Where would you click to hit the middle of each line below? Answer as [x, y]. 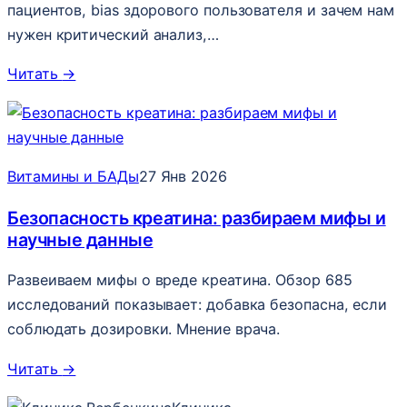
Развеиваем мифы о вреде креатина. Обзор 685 [180, 280]
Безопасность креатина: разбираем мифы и [197, 218]
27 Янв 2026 [183, 177]
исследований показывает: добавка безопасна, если [198, 305]
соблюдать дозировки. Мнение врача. [144, 329]
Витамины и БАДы [73, 177]
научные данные [80, 239]
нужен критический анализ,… [113, 34]
